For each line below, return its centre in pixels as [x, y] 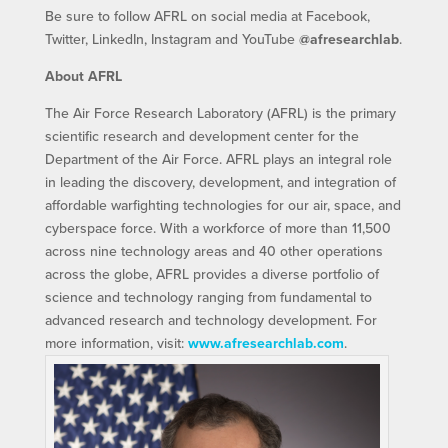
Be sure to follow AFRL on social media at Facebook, [207, 16]
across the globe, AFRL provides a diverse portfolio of [211, 274]
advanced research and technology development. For [210, 320]
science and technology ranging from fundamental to [208, 297]
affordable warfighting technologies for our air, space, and [222, 205]
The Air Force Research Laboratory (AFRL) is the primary [220, 113]
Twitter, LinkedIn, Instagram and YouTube [171, 39]
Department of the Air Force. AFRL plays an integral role [218, 159]
